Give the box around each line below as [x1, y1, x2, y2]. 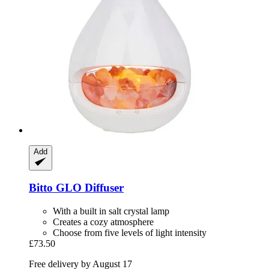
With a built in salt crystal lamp [53, 206, 169, 217]
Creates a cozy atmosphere [53, 217, 154, 228]
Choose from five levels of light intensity [53, 228, 207, 238]
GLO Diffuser [53, 181, 124, 195]
